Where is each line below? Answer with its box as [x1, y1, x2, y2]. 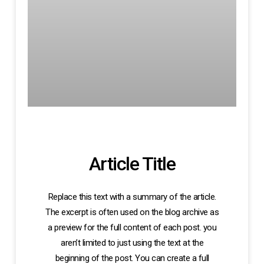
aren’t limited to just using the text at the [61, 237, 203, 249]
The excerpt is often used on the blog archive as [45, 207, 219, 218]
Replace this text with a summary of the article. [48, 192, 216, 203]
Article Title [88, 153, 176, 176]
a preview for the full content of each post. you [48, 222, 216, 233]
